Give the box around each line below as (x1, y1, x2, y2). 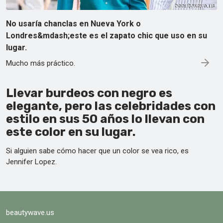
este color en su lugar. (6, 124, 135, 139)
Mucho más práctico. (6, 58, 75, 68)
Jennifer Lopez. (6, 157, 57, 166)
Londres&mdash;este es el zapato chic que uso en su (6, 30, 207, 40)
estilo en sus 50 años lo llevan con (6, 111, 205, 126)
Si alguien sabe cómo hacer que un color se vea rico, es (6, 146, 189, 155)
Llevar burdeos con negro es (6, 86, 172, 100)
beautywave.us (6, 208, 54, 217)
